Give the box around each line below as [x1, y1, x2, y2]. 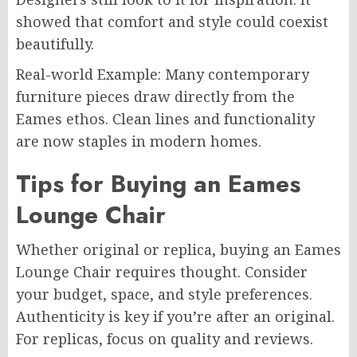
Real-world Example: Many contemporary [16, 65, 309, 84]
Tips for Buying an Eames [16, 167, 300, 202]
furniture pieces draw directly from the [16, 87, 295, 107]
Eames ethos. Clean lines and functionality [16, 109, 315, 129]
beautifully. [16, 34, 94, 54]
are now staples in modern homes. [16, 131, 261, 151]
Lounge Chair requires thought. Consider [16, 262, 308, 282]
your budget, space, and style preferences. [16, 284, 312, 304]
